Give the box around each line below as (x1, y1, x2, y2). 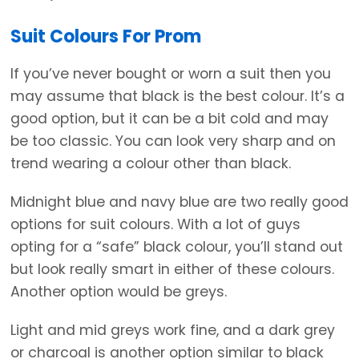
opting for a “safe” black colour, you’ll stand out (10, 236, 343, 256)
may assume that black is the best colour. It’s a (10, 86, 345, 106)
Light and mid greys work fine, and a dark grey (10, 320, 335, 340)
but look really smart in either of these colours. (10, 259, 334, 279)
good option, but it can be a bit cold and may (10, 108, 329, 128)
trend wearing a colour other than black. (10, 153, 291, 173)
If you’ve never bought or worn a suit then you (10, 63, 331, 83)
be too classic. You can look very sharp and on (10, 131, 336, 151)
